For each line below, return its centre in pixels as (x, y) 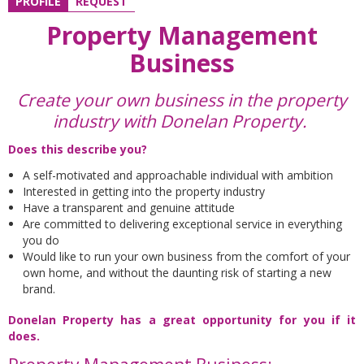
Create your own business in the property (182, 100)
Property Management (182, 35)
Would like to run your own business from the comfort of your (186, 256)
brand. (39, 289)
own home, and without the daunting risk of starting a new (177, 273)
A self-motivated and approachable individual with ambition (178, 175)
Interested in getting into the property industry (144, 191)
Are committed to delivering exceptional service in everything (182, 224)
